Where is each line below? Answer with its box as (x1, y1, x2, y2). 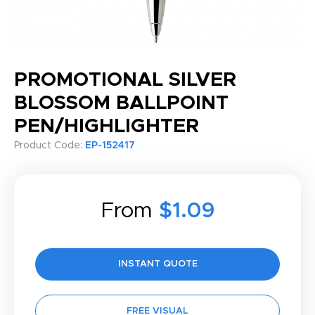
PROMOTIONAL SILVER (14, 70, 236, 90)
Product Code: (14, 141, 85, 150)
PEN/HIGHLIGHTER (14, 117, 199, 136)
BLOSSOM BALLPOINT (14, 94, 229, 113)
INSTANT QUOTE (117, 259, 198, 269)
